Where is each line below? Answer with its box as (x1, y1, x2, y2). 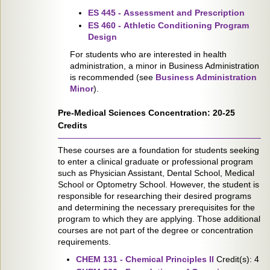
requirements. (58, 237, 111, 246)
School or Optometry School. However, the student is (58, 180, 259, 189)
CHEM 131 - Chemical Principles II (76, 254, 214, 264)
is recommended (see (70, 72, 153, 82)
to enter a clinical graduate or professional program (58, 157, 253, 166)
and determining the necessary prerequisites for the (58, 202, 255, 212)
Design (88, 32, 117, 42)
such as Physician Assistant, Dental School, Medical (58, 168, 254, 178)
